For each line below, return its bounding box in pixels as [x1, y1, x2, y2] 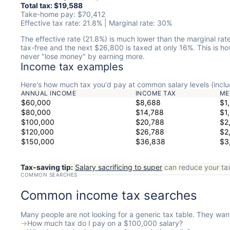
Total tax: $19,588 [21, 1, 83, 10]
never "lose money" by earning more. [21, 52, 145, 61]
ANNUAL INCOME [21, 89, 76, 98]
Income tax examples [21, 61, 123, 73]
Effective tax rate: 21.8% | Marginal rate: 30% [21, 18, 172, 28]
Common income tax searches [21, 188, 197, 203]
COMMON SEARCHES [21, 171, 78, 178]
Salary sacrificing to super [75, 163, 162, 172]
